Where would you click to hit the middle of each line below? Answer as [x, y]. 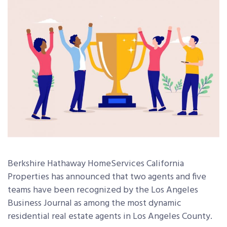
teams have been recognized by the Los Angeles [103, 191]
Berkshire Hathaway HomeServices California [96, 164]
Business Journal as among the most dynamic [94, 204]
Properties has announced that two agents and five [107, 177]
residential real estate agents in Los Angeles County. [110, 217]
